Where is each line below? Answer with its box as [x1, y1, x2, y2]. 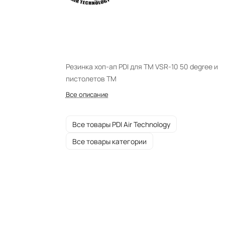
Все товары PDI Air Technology [72, 119, 170, 129]
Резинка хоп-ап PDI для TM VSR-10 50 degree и [65, 62, 218, 71]
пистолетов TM [65, 74, 117, 83]
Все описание [65, 90, 108, 99]
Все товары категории [72, 136, 147, 146]
